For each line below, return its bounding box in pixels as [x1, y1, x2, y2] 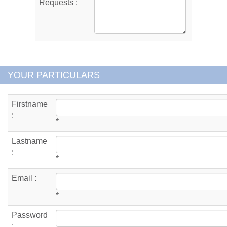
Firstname [12, 99, 48, 108]
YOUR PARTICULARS [8, 69, 100, 80]
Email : [12, 173, 36, 182]
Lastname [12, 136, 47, 145]
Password [12, 210, 48, 219]
